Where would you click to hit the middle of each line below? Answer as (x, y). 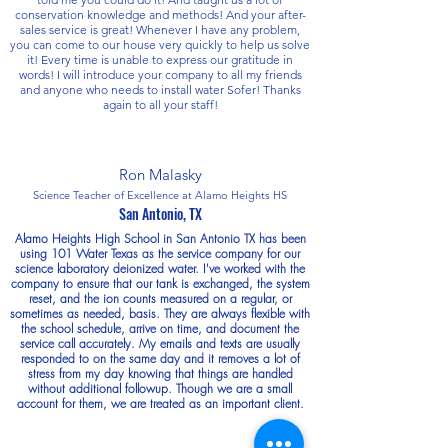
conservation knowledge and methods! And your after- (160, 14)
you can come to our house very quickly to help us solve (160, 44)
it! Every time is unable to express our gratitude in (160, 59)
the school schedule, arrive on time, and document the (160, 328)
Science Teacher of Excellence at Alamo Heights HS (160, 194)
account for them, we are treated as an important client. (160, 403)
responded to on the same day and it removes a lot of (160, 358)
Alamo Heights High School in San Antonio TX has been (160, 238)
